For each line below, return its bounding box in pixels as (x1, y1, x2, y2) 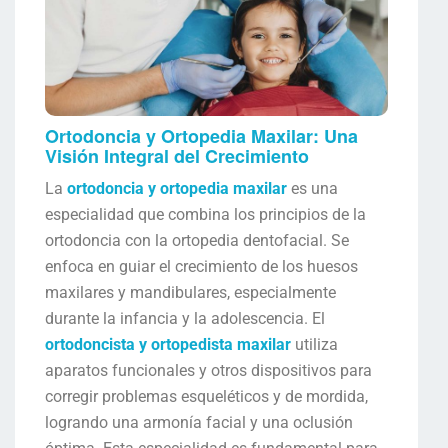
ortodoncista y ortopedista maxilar (45, 335, 291, 355)
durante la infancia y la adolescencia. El (45, 309, 325, 329)
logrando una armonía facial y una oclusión (45, 413, 353, 433)
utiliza (291, 335, 338, 355)
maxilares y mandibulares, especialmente (45, 283, 336, 303)
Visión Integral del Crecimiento (45, 143, 309, 170)
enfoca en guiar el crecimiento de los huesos (45, 257, 358, 277)
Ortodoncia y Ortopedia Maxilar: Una (45, 123, 358, 150)
